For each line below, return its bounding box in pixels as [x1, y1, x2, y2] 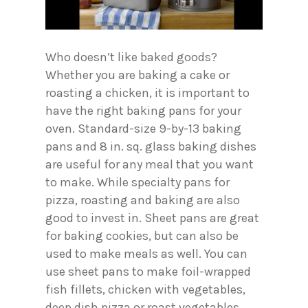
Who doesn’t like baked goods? [45, 49, 217, 65]
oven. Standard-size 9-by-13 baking [45, 121, 241, 137]
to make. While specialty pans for [45, 175, 230, 190]
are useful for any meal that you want [45, 157, 254, 173]
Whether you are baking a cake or [45, 67, 230, 83]
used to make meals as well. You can [45, 246, 247, 262]
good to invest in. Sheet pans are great [45, 210, 259, 226]
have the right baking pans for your [45, 103, 241, 119]
